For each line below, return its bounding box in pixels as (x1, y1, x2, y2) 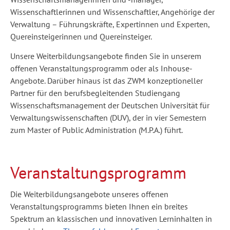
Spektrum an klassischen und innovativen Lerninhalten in (10, 214, 212, 224)
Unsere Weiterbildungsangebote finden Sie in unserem (10, 50, 201, 61)
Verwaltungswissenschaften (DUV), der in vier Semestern (10, 112, 206, 123)
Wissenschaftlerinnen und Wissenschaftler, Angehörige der (10, 6, 215, 17)
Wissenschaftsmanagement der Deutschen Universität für (10, 100, 209, 110)
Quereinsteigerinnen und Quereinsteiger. (10, 31, 152, 42)
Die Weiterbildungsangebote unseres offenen (10, 189, 168, 200)
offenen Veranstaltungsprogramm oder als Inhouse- (10, 63, 193, 73)
